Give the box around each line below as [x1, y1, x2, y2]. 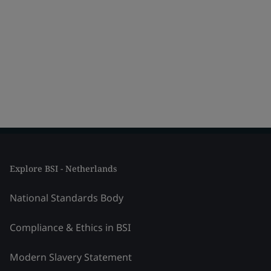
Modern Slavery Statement [10, 250, 132, 264]
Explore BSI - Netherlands [10, 163, 117, 174]
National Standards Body [10, 191, 123, 204]
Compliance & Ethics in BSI [10, 221, 131, 234]
